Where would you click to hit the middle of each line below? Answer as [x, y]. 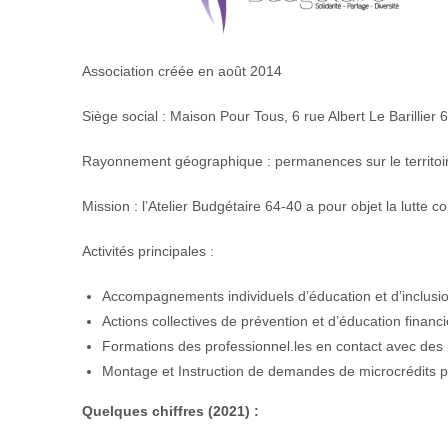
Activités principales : [148, 251]
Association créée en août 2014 [182, 71]
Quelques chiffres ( [147, 411]
